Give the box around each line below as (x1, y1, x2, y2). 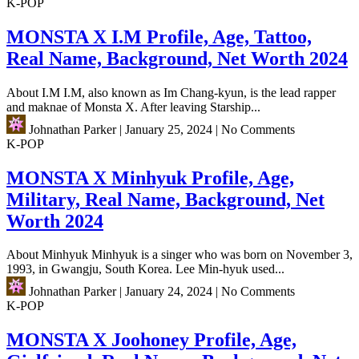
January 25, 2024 (125, 122, 212, 136)
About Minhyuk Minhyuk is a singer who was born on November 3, (6, 248, 353, 262)
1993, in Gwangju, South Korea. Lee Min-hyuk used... (6, 262, 284, 276)
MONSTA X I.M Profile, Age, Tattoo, (6, 26, 312, 47)
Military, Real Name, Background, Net (6, 188, 325, 210)
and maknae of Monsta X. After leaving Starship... (6, 99, 260, 114)
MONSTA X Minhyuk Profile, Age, (6, 167, 294, 188)
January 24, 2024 (125, 284, 212, 299)
